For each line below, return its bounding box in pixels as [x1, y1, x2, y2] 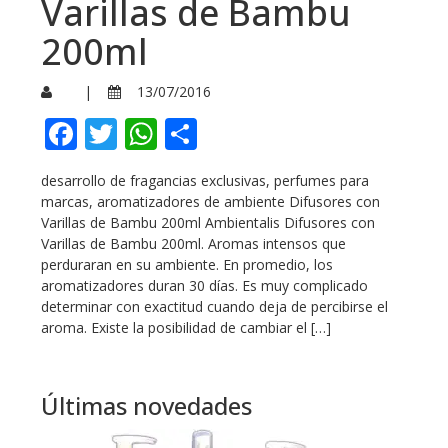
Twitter [117, 112, 224, 156]
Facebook [77, 112, 218, 156]
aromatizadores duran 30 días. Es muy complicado [41, 276, 368, 296]
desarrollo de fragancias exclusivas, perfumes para [41, 171, 369, 191]
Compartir [197, 112, 349, 156]
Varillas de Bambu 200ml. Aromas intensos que [41, 234, 346, 254]
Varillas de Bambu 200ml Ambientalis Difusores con [41, 213, 375, 233]
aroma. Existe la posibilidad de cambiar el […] [41, 318, 331, 338]
